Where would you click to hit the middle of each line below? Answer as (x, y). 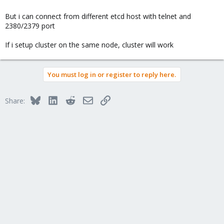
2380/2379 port (30, 26)
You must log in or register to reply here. (112, 74)
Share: (15, 101)
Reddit (85, 99)
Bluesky (52, 99)
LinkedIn (71, 99)
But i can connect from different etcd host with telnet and (98, 16)
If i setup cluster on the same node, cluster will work (89, 45)
